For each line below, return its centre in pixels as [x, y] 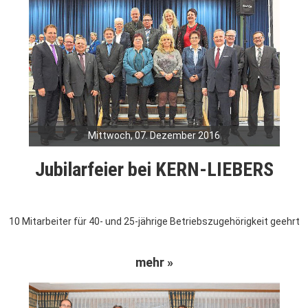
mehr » [154, 263]
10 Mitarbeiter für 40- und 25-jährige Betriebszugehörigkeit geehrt [154, 222]
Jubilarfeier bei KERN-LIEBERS [154, 170]
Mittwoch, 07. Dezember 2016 [154, 136]
